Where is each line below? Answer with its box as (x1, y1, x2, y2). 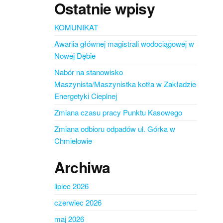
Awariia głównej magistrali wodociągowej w (54, 38, 194, 49)
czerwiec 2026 (54, 197, 102, 208)
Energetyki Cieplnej (54, 91, 117, 101)
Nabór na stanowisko (54, 67, 123, 77)
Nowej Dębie (54, 50, 96, 61)
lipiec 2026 (54, 181, 89, 191)
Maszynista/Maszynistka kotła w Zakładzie (54, 79, 196, 89)
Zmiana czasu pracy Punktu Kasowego (54, 107, 182, 117)
